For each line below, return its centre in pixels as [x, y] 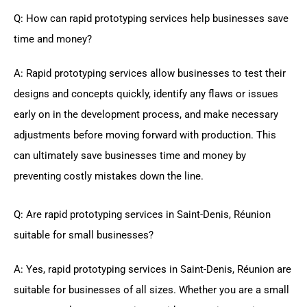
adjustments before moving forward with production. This [145, 135]
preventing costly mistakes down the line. [109, 176]
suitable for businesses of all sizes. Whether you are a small [151, 290]
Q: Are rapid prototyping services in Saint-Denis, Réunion [142, 214]
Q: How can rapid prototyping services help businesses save [151, 19]
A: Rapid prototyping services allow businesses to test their [150, 74]
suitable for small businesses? [84, 235]
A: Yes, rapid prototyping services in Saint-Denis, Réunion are [152, 269]
